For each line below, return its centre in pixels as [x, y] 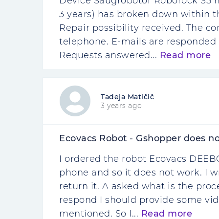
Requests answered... [109, 55]
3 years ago [121, 105]
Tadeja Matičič [127, 97]
